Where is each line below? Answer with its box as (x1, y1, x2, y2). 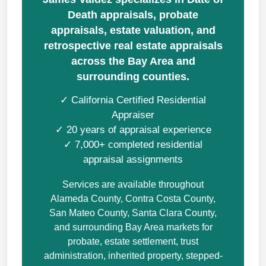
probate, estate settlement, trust (68, 236, 198, 246)
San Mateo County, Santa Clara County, (49, 208, 217, 218)
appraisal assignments (83, 154, 183, 165)
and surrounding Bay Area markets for (53, 222, 213, 232)
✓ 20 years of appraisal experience (55, 124, 211, 135)
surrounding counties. (77, 71, 189, 83)
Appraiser (112, 109, 154, 121)
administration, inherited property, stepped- (43, 251, 223, 261)
